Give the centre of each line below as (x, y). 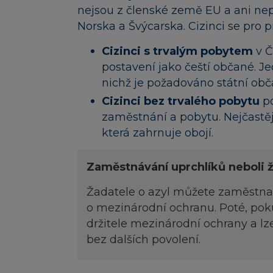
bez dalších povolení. (144, 240)
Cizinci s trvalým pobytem (179, 51)
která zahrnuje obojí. (158, 133)
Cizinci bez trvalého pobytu (182, 101)
